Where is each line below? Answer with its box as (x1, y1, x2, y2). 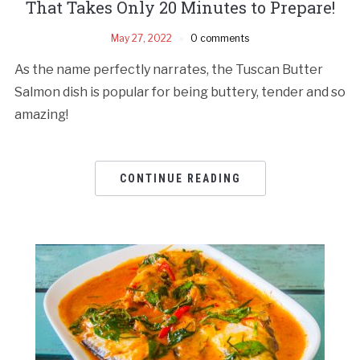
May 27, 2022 (111, 31, 172, 44)
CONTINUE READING (119, 171, 241, 185)
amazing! (14, 106, 68, 122)
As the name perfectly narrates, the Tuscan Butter (14, 61, 323, 77)
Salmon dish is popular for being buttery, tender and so (14, 84, 346, 100)
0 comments (190, 31, 249, 44)
